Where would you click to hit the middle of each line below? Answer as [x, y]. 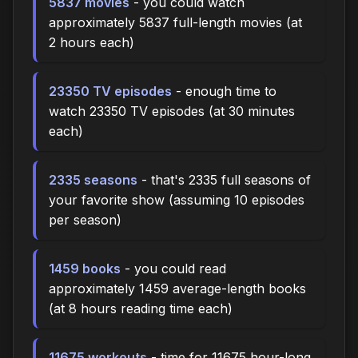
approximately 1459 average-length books [177, 288]
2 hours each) [91, 42]
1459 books [85, 268]
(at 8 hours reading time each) [141, 308]
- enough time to [224, 91]
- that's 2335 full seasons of [224, 179]
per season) [85, 219]
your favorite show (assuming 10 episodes [177, 199]
